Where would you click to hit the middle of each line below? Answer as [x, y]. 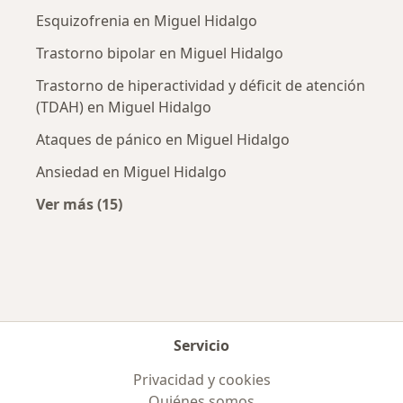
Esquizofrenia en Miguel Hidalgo [147, 20]
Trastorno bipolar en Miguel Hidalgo [160, 53]
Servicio [201, 345]
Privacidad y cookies [201, 380]
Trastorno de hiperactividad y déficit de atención [201, 85]
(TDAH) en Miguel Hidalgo [124, 107]
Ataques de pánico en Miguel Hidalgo [163, 139]
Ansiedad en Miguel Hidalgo [131, 171]
